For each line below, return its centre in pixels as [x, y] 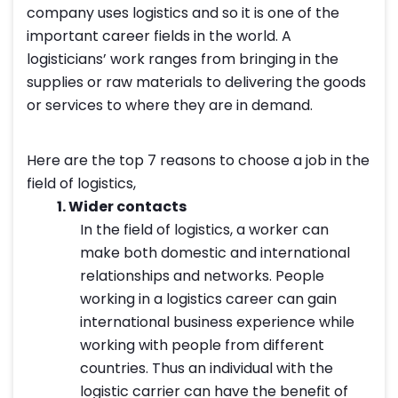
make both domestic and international [215, 253]
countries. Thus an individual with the [207, 369]
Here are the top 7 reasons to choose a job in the [198, 161]
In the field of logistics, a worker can [204, 230]
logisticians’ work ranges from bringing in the [183, 60]
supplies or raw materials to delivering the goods [196, 83]
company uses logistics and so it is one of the [183, 13]
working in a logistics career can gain [208, 299]
